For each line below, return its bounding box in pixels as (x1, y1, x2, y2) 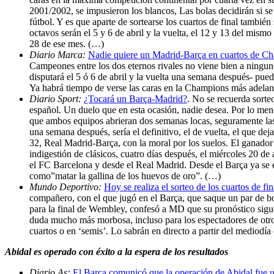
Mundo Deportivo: (29, 181, 104, 192)
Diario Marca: (29, 49, 88, 60)
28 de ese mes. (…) (29, 38, 104, 49)
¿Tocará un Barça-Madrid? (84, 93, 187, 104)
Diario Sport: (29, 93, 84, 104)
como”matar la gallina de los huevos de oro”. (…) (29, 170, 221, 181)
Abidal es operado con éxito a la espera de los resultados (5, 246, 228, 257)
